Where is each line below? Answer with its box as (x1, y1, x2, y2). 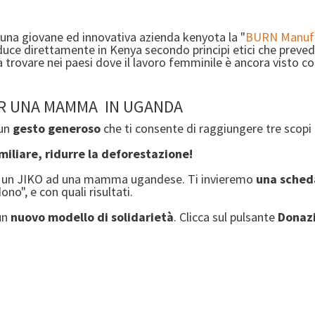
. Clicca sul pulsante (174, 209, 278, 226)
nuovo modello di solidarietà (11, 209, 174, 226)
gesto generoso (13, 120, 101, 137)
